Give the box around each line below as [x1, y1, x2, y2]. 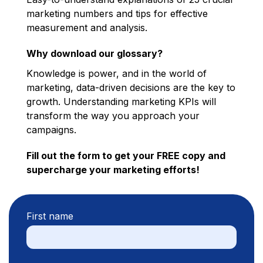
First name [26, 210, 73, 222]
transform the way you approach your [26, 110, 200, 122]
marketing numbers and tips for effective [26, 8, 208, 19]
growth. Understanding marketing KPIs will [26, 96, 216, 107]
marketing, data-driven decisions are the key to [26, 82, 235, 93]
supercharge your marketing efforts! [26, 164, 200, 176]
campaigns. [26, 124, 76, 136]
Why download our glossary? [26, 48, 163, 59]
